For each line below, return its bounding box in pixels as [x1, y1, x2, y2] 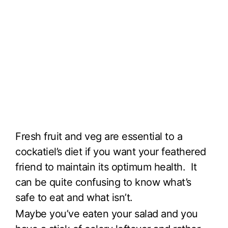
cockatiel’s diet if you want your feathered [15, 146, 206, 158]
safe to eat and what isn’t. [15, 191, 133, 204]
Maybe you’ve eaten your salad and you [15, 207, 198, 220]
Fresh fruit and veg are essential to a [15, 130, 182, 142]
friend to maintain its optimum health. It [15, 161, 196, 173]
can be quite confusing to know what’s [15, 176, 191, 188]
